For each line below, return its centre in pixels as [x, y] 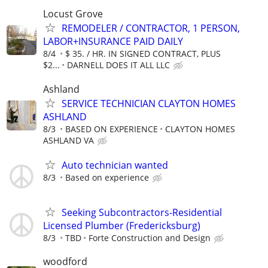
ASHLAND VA [68, 140]
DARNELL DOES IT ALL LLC [118, 65]
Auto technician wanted [115, 165]
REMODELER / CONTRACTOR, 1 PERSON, [151, 28]
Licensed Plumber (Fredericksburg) [122, 225]
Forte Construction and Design [150, 237]
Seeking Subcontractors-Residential [142, 212]
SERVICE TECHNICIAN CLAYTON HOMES [149, 103]
